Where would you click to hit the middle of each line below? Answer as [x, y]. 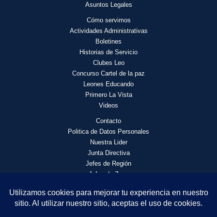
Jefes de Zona [108, 174]
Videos [108, 105]
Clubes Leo [108, 63]
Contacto [108, 121]
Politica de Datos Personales [108, 132]
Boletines [108, 41]
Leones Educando [108, 84]
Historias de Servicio [108, 52]
